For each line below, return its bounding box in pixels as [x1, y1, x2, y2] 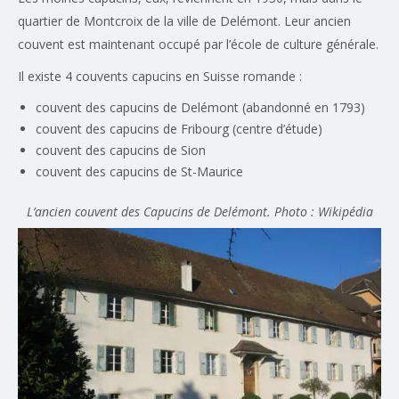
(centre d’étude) [229, 119, 322, 137]
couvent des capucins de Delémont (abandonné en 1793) [36, 98, 365, 116]
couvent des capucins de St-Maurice [36, 162, 243, 180]
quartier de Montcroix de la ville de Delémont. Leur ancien [18, 12, 351, 29]
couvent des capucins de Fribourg [36, 119, 229, 137]
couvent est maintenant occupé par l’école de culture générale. [18, 35, 379, 53]
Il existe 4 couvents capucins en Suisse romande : [18, 67, 302, 85]
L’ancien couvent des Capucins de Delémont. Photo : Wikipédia [26, 202, 373, 220]
